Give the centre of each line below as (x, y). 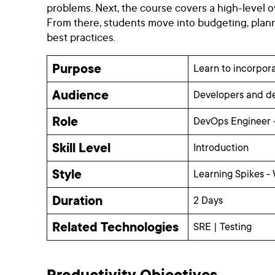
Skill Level (81, 148)
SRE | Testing (223, 227)
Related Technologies (115, 227)
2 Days (208, 201)
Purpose (77, 69)
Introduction (221, 148)
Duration (77, 201)
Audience (80, 95)
